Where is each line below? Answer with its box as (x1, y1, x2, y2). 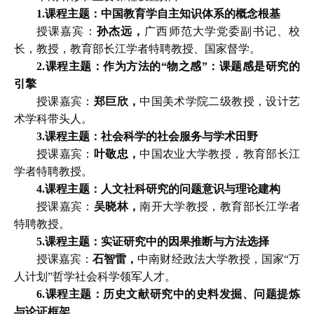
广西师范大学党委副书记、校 (144, 25, 301, 37)
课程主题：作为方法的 (45, 60, 161, 72)
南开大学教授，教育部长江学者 (139, 200, 301, 212)
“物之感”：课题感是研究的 (161, 60, 301, 72)
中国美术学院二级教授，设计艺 (139, 95, 301, 107)
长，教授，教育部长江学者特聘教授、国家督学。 (14, 43, 261, 55)
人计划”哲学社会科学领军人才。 (14, 271, 176, 282)
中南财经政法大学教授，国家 (137, 253, 284, 265)
